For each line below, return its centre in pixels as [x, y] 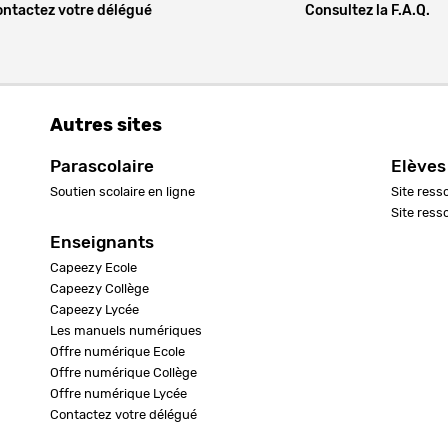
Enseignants [101, 242]
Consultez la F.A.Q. [367, 10]
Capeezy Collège [99, 289]
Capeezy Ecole [93, 268]
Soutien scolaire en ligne [122, 192]
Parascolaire [101, 166]
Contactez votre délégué [123, 415]
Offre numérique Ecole [117, 352]
